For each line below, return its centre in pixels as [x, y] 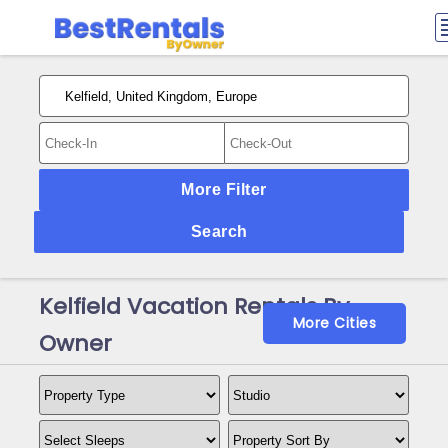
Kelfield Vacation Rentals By [194, 306]
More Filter [224, 189]
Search [219, 231]
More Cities [334, 323]
